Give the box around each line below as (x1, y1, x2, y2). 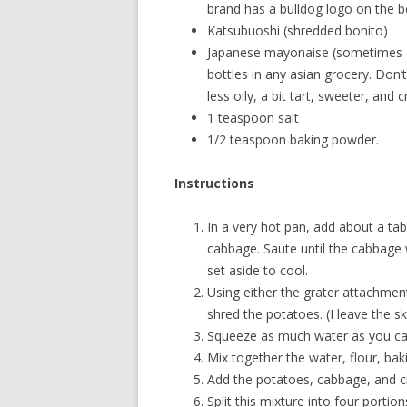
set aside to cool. (207, 262, 308, 279)
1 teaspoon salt (207, 109, 299, 126)
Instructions (174, 174, 254, 192)
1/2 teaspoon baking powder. (207, 131, 379, 148)
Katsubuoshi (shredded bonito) (207, 22, 388, 39)
